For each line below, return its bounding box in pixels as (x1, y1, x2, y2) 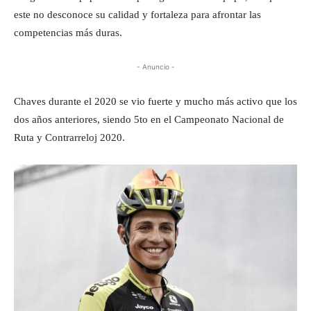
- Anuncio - (136, 62, 175, 71)
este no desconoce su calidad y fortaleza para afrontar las (14, 8, 261, 20)
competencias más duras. (14, 26, 122, 38)
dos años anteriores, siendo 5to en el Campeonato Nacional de (14, 113, 284, 125)
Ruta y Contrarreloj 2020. (14, 131, 125, 143)
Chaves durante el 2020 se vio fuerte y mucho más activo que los (14, 95, 297, 107)
